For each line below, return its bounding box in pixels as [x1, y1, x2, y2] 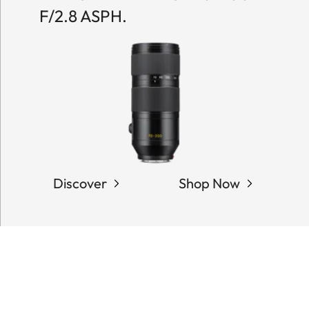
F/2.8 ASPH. [39, 5, 127, 26]
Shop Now [178, 175, 240, 192]
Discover [52, 175, 107, 192]
